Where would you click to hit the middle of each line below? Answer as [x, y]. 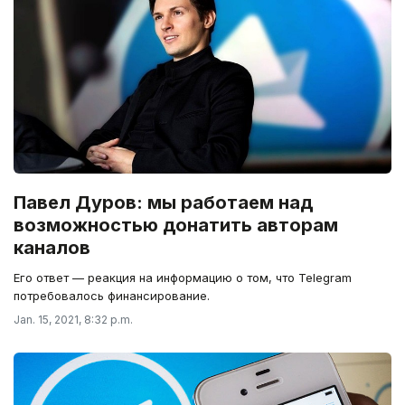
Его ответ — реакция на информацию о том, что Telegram [183, 278]
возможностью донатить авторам [176, 226]
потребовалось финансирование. [112, 296]
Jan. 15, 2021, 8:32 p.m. [73, 320]
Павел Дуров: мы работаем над [163, 203]
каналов [52, 248]
